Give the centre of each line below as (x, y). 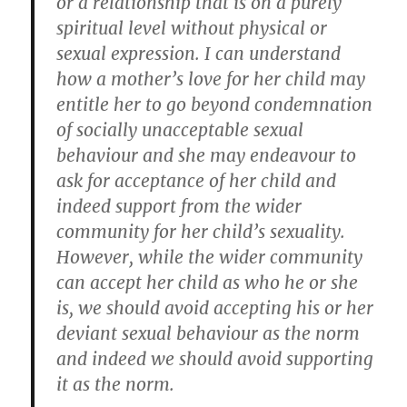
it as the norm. (116, 385)
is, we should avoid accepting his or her (215, 308)
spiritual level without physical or (192, 29)
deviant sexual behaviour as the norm (208, 334)
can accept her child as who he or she (208, 283)
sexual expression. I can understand (199, 54)
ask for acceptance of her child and (197, 181)
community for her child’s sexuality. (201, 232)
